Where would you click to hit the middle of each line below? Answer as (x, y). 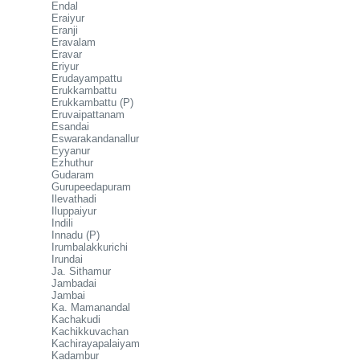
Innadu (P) (76, 235)
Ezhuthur (72, 163)
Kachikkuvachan (90, 331)
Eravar (67, 54)
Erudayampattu (87, 78)
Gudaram (73, 175)
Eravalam (74, 42)
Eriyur (65, 66)
